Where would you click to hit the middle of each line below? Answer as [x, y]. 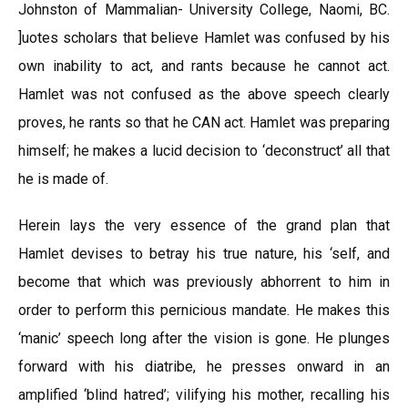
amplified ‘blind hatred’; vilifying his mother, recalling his [204, 395]
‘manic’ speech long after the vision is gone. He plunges [204, 338]
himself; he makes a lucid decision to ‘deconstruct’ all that [204, 151]
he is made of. [63, 179]
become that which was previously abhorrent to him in [204, 282]
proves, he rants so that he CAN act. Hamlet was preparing [204, 122]
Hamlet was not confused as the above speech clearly [204, 94]
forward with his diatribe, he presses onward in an [204, 367]
